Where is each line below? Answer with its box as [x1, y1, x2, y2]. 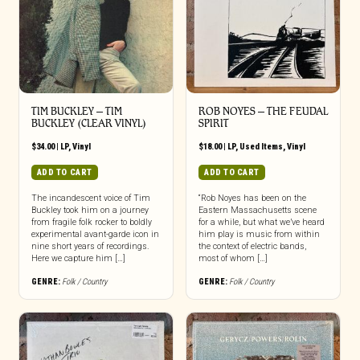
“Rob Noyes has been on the [198, 192, 306, 203]
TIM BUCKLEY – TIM [31, 104, 122, 117]
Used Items [239, 141, 283, 152]
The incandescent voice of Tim [31, 192, 150, 203]
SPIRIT [198, 117, 229, 129]
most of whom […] [198, 252, 268, 264]
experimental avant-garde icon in [31, 228, 159, 239]
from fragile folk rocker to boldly [31, 216, 152, 227]
